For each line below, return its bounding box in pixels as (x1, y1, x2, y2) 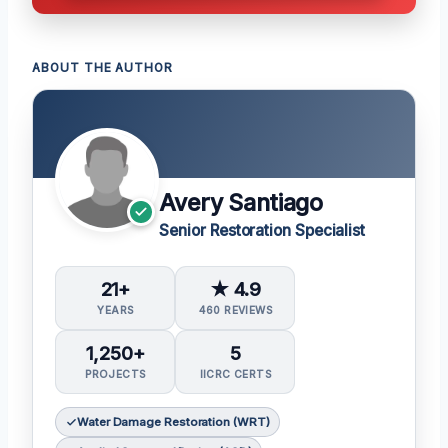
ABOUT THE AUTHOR (32, 60, 174, 75)
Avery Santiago (159, 188, 323, 217)
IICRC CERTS (199, 368, 272, 381)
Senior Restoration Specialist (159, 220, 366, 240)
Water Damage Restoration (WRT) (76, 415, 270, 430)
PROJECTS (85, 368, 146, 381)
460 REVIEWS (198, 303, 273, 316)
